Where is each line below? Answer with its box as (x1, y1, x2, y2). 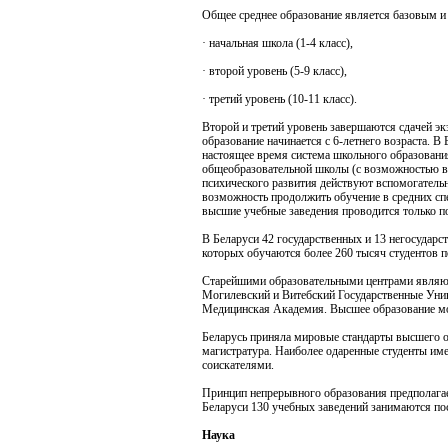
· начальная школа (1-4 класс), (202, 36, 353, 50)
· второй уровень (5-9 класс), (202, 64, 347, 78)
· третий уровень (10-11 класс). (202, 92, 357, 106)
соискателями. (202, 358, 274, 372)
